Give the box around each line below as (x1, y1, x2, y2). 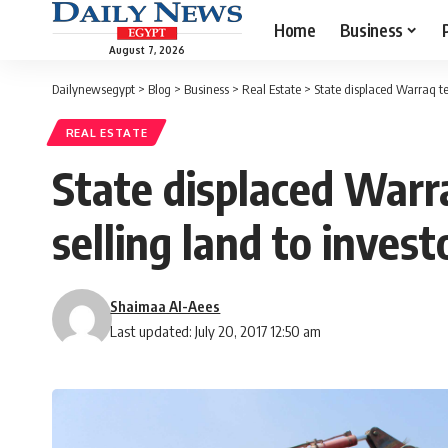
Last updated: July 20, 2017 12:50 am (110, 322, 322, 341)
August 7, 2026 (109, 43, 185, 56)
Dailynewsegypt (52, 81, 135, 97)
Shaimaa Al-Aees (110, 297, 221, 316)
